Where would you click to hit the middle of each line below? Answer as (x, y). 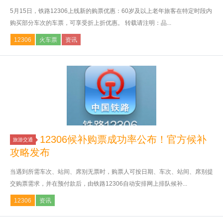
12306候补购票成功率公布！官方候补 (123, 140)
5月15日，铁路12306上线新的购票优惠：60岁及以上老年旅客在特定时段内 (111, 11)
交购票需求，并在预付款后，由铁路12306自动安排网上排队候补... (99, 184)
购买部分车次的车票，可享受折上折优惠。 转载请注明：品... (91, 23)
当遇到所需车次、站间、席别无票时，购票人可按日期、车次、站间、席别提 (111, 172)
